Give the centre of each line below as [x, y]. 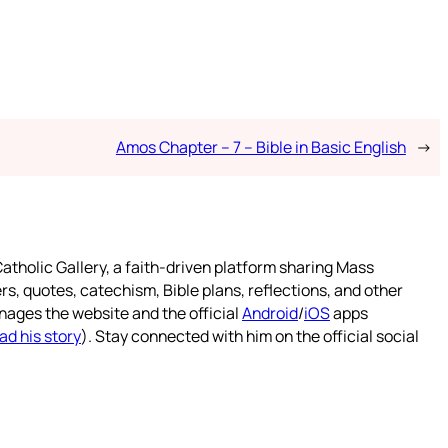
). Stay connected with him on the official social [250, 336]
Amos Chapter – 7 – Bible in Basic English [260, 147]
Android [270, 313]
